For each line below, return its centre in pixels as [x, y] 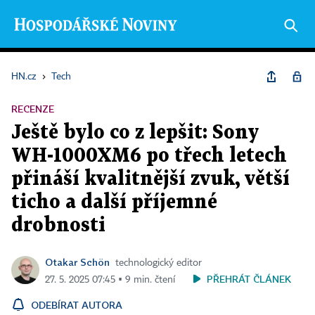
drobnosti [58, 226]
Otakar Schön [77, 262]
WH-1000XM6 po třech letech [149, 156]
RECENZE [33, 109]
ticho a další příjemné [114, 202]
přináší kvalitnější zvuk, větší [150, 179]
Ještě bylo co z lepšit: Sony [135, 133]
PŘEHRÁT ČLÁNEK [249, 279]
